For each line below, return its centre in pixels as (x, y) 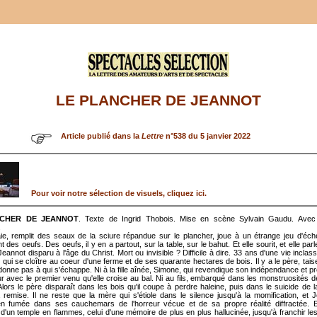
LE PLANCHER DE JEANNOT (158, 101)
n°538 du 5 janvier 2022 (207, 136)
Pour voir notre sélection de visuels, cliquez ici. (119, 193)
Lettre (152, 136)
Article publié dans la (101, 136)
